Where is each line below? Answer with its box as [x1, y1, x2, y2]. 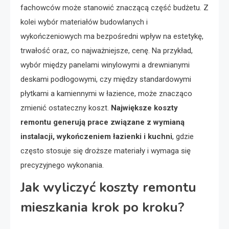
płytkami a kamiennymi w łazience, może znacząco [20, 89, 192, 99]
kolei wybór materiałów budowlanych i [20, 17, 148, 27]
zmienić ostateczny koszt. [20, 103, 111, 113]
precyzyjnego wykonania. [20, 161, 104, 170]
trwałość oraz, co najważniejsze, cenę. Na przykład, [20, 46, 193, 56]
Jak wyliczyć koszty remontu [20, 178, 196, 197]
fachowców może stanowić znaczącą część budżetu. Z [20, 3, 209, 13]
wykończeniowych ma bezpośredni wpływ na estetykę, [20, 32, 203, 41]
